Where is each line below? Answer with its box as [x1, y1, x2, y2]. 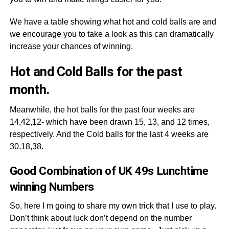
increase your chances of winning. [9, 42, 133, 51]
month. [9, 82, 50, 97]
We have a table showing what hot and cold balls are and [9, 17, 216, 26]
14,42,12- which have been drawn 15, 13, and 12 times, [9, 118, 210, 126]
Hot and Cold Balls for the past [9, 64, 182, 79]
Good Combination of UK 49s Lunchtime [9, 164, 209, 177]
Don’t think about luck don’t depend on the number [9, 214, 192, 222]
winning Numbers [9, 180, 94, 193]
